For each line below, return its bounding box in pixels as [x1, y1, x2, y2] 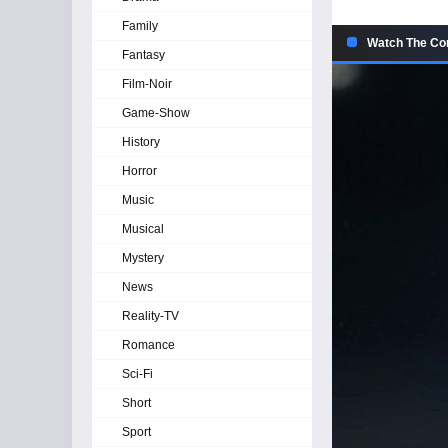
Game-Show [122, 106, 190, 120]
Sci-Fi [122, 367, 153, 381]
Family [122, 19, 158, 33]
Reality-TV [122, 309, 179, 323]
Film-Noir [122, 77, 172, 91]
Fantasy [122, 48, 165, 62]
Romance [122, 338, 175, 352]
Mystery [122, 251, 164, 265]
